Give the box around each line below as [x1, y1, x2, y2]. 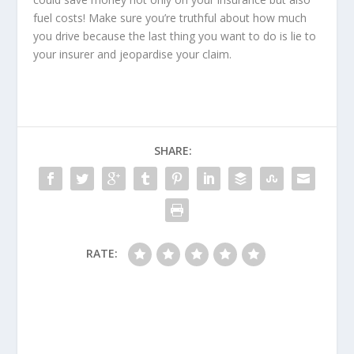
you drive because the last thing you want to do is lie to [33, 28, 317, 44]
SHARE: [154, 143, 192, 159]
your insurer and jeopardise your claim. [33, 47, 232, 62]
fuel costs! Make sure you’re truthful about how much [33, 10, 307, 26]
